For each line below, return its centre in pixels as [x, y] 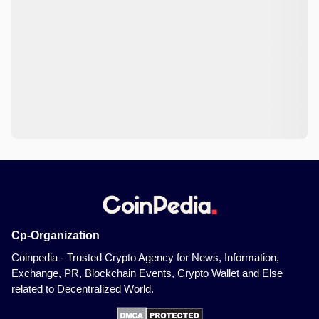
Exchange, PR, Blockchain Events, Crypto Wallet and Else [147, 273]
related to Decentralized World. [83, 289]
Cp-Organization [56, 236]
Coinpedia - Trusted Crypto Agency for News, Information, [145, 258]
